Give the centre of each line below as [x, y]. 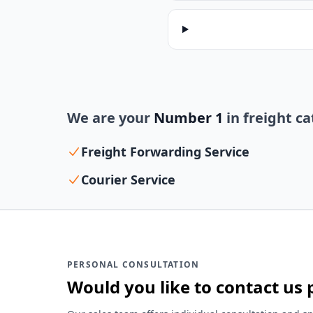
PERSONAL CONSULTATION [133, 264]
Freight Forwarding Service [165, 152]
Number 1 [188, 118]
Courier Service [128, 180]
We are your [110, 118]
